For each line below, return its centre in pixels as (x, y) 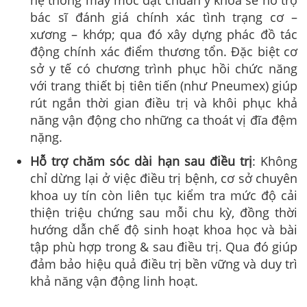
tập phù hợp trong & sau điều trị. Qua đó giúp (164, 246)
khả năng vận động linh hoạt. (114, 281)
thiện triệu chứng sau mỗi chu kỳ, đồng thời (164, 212)
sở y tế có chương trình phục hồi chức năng (164, 68)
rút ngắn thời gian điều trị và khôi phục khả (164, 102)
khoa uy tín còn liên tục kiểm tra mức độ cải (164, 195)
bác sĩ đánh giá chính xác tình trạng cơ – (164, 17)
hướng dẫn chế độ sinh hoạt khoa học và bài (164, 229)
